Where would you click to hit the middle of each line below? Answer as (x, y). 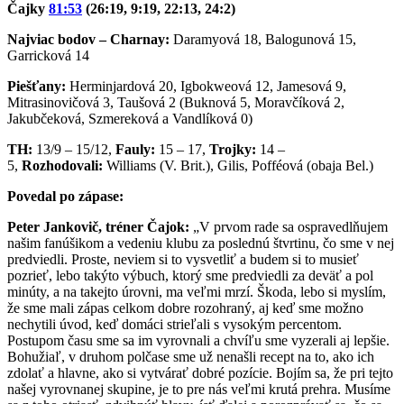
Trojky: (233, 150)
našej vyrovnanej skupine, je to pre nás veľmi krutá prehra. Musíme (199, 390)
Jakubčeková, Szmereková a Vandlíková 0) (130, 119)
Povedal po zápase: (65, 197)
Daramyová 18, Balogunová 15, (263, 40)
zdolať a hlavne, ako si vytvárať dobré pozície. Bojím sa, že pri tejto (200, 373)
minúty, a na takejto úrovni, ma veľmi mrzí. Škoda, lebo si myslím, (197, 292)
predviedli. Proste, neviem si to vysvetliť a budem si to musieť (183, 260)
